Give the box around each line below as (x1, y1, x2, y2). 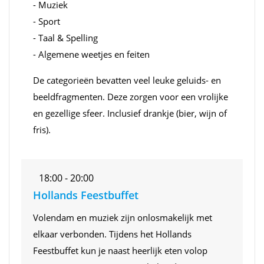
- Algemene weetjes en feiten (33, 48, 150, 60)
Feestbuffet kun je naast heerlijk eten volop (33, 244, 207, 256)
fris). (33, 123, 51, 136)
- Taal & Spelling (33, 31, 98, 44)
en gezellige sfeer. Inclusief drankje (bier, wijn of (33, 107, 227, 119)
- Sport (33, 15, 60, 27)
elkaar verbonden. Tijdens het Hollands (33, 227, 192, 240)
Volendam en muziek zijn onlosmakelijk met (33, 211, 212, 223)
